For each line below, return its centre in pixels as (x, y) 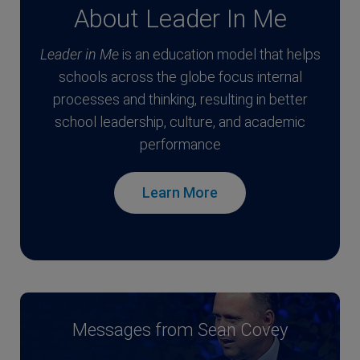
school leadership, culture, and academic (180, 122)
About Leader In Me (180, 19)
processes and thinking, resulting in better (180, 100)
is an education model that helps (219, 55)
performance (180, 145)
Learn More (180, 193)
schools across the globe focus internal (180, 77)
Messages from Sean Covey (180, 330)
